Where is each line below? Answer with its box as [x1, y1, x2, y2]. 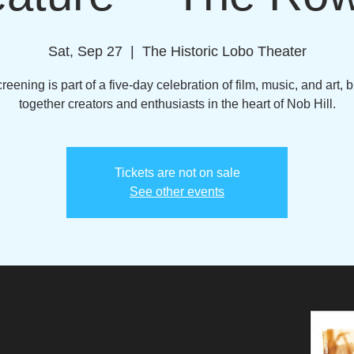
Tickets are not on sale [114, 165, 240, 179]
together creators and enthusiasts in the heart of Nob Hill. [18, 96, 336, 111]
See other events [130, 184, 224, 198]
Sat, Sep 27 [47, 43, 122, 59]
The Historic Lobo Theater [141, 43, 307, 59]
